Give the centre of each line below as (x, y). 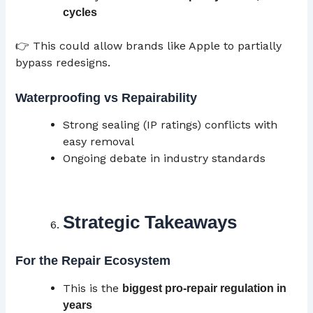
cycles (80, 12)
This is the (93, 288)
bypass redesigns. (63, 62)
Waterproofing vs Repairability (107, 97)
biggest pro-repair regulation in (205, 288)
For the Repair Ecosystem (93, 261)
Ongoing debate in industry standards (165, 159)
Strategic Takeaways (150, 223)
